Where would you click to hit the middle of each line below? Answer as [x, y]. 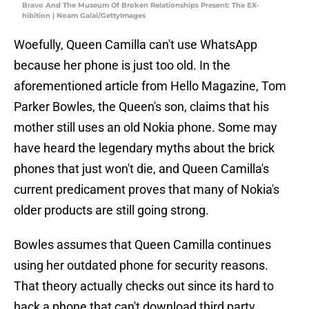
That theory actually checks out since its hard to [144, 286]
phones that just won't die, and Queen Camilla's [141, 169]
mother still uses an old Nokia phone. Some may [146, 128]
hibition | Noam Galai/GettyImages [84, 16]
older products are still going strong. [111, 210]
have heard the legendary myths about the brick [144, 148]
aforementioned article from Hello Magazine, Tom [150, 86]
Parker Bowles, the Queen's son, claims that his [141, 107]
